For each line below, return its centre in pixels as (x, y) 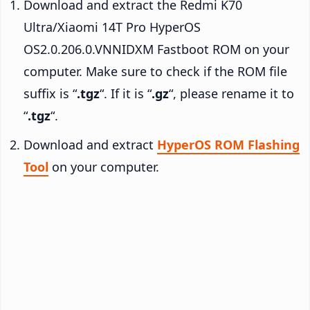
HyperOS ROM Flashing (228, 144)
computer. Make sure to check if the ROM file (155, 71)
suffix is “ (50, 93)
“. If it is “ (126, 93)
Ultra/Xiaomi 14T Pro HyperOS (112, 27)
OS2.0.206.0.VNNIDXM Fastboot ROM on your (156, 49)
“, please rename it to (231, 93)
